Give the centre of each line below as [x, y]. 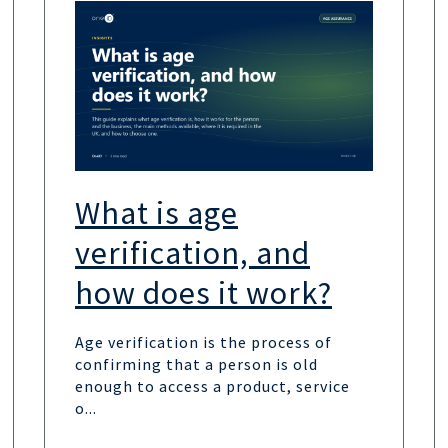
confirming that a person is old [196, 364]
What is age [156, 213]
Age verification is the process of [203, 342]
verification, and [192, 253]
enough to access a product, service [212, 386]
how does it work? [203, 293]
